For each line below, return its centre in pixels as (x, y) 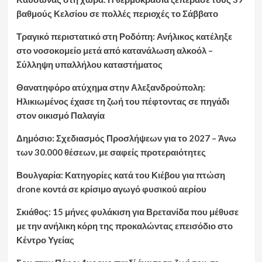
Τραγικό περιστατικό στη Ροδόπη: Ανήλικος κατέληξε (124, 36)
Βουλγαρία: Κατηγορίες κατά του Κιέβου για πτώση (120, 175)
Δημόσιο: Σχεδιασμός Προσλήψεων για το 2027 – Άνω (126, 138)
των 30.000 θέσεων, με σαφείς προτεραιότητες (111, 152)
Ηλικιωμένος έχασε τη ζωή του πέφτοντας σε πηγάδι (123, 101)
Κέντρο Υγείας (45, 240)
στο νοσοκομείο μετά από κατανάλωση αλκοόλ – (114, 50)
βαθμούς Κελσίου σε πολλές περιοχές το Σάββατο (117, 13)
